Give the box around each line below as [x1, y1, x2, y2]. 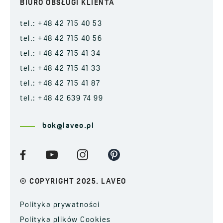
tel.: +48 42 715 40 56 [20, 35, 102, 43]
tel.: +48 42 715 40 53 [20, 20, 102, 28]
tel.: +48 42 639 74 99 [20, 95, 103, 103]
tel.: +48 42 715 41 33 [20, 65, 101, 73]
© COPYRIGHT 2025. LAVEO [20, 178, 126, 186]
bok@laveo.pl [42, 122, 94, 130]
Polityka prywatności [20, 201, 100, 209]
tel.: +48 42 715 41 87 [20, 80, 100, 88]
